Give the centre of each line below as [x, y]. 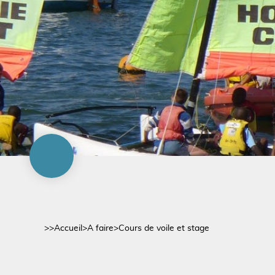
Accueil [68, 228]
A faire [100, 228]
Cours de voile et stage [164, 228]
